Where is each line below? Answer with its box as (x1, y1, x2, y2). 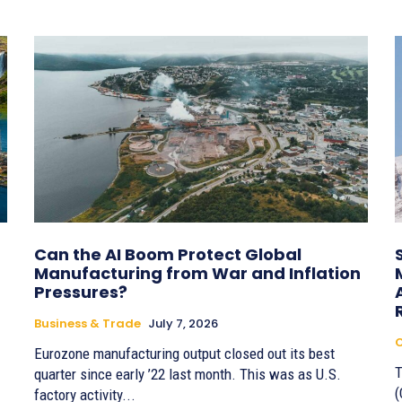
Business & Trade (34, 315, 141, 333)
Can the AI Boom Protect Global (34, 243, 301, 267)
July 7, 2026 (148, 315, 218, 333)
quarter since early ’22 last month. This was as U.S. (34, 365, 341, 384)
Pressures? (34, 281, 127, 304)
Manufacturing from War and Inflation (34, 262, 361, 285)
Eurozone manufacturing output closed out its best (34, 345, 335, 363)
